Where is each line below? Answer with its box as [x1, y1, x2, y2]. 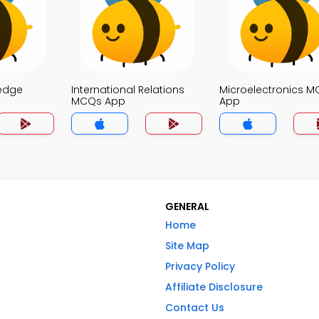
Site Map [165, 239, 209, 253]
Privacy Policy [165, 259, 235, 273]
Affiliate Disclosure [165, 280, 263, 294]
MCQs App [71, 94, 125, 108]
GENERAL [165, 199, 209, 214]
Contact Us [165, 300, 224, 315]
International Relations [71, 83, 184, 97]
